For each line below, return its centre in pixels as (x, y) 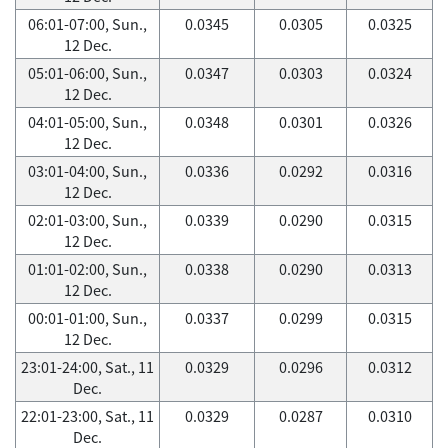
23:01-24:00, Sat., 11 (87, 367)
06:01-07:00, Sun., (87, 24)
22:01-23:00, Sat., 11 (87, 416)
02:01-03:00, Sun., (87, 220)
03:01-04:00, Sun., (87, 171)
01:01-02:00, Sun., (87, 269)
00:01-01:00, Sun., (87, 318)
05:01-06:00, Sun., (87, 73)
